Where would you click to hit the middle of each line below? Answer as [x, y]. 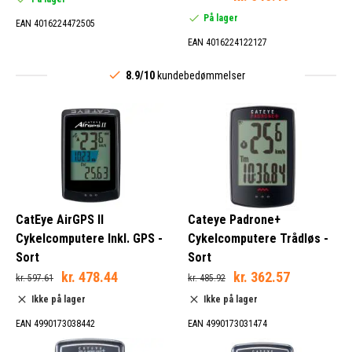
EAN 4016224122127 [227, 42]
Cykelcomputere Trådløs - [258, 239]
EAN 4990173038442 [55, 324]
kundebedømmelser [200, 75]
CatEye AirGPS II [60, 220]
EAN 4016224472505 [55, 23]
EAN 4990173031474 [227, 324]
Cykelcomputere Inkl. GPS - [89, 239]
